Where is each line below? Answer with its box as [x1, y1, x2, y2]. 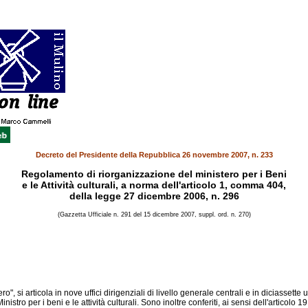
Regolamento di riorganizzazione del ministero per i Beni [21, 168, 287, 179]
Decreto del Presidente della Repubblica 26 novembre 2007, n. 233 [35, 151, 273, 159]
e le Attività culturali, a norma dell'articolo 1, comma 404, [22, 179, 286, 190]
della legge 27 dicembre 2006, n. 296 [69, 190, 239, 201]
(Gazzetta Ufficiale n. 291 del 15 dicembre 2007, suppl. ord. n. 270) [57, 211, 251, 218]
